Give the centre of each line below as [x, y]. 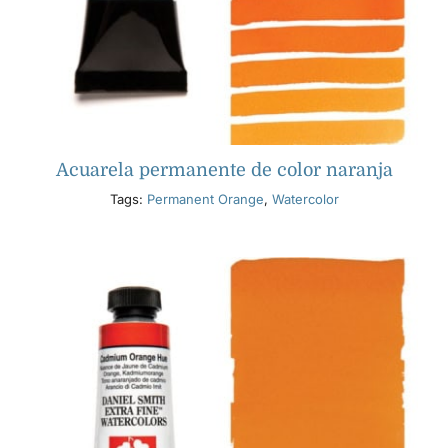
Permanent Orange [205, 199]
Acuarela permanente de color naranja [224, 170]
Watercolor [305, 199]
